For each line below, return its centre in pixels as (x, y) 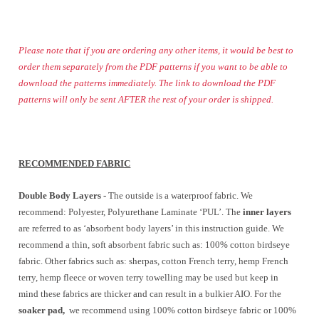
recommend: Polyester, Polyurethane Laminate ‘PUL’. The (130, 212)
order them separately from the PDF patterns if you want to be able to (153, 67)
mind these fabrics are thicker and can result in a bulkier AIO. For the (150, 294)
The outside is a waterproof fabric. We (181, 196)
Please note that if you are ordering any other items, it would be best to (156, 51)
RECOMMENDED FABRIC (75, 163)
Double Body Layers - (64, 196)
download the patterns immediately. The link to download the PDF (147, 83)
